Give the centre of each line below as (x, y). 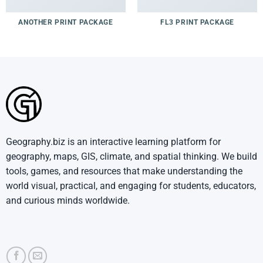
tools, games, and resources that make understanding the (124, 171)
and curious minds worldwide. (68, 200)
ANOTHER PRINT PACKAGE (66, 23)
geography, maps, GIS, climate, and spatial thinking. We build (131, 156)
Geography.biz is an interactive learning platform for (113, 141)
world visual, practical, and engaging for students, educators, (131, 186)
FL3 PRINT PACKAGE (197, 23)
